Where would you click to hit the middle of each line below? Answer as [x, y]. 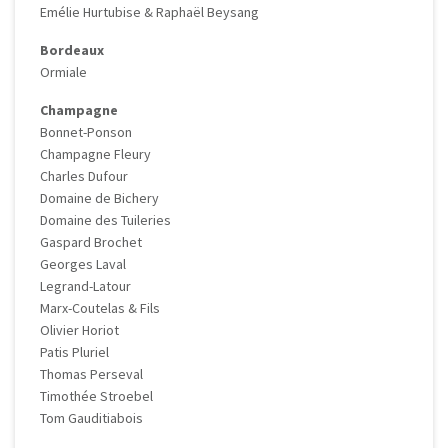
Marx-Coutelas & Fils [100, 308]
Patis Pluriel [74, 352]
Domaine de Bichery [99, 198]
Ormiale [63, 72]
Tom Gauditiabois [91, 418]
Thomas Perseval [91, 374]
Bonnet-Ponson [86, 132]
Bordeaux [72, 50]
